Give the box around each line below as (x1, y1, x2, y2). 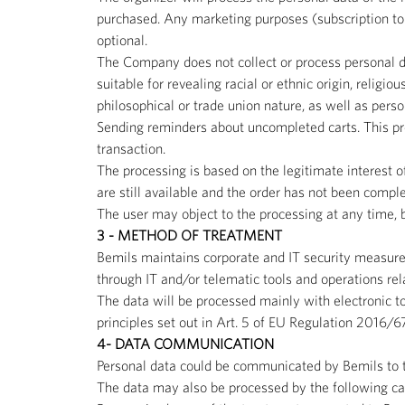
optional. (97, 31, 147, 48)
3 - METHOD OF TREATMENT (97, 226, 282, 243)
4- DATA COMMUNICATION (97, 334, 274, 352)
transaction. (97, 139, 165, 156)
